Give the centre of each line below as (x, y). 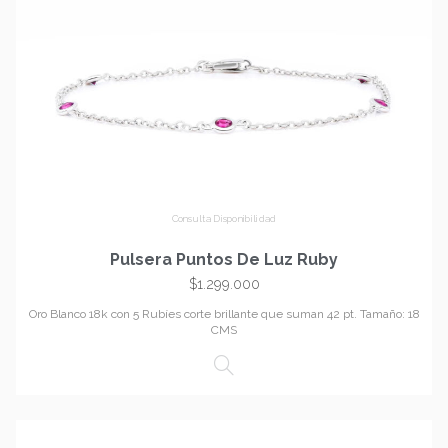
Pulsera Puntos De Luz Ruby (224, 260)
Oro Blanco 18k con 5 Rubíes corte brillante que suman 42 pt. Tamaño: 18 (224, 314)
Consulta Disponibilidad (224, 218)
